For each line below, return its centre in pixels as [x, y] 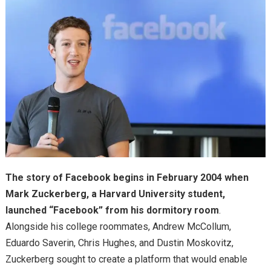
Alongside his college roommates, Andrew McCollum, [118, 226]
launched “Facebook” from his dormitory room [112, 210]
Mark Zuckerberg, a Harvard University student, [115, 194]
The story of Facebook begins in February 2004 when [127, 177]
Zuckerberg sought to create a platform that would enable [126, 259]
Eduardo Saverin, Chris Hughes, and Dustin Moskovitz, [119, 243]
